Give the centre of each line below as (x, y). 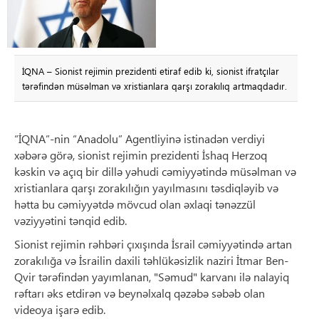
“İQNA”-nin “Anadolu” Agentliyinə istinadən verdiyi (140, 138)
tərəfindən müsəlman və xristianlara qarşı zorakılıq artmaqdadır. (154, 85)
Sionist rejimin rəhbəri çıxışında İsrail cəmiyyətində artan (153, 244)
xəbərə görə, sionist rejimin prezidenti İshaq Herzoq (141, 155)
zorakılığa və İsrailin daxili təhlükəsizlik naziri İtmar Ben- (151, 260)
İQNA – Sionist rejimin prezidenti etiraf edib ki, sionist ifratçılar (150, 70)
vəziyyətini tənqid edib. (70, 220)
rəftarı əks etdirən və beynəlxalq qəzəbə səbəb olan (140, 293)
